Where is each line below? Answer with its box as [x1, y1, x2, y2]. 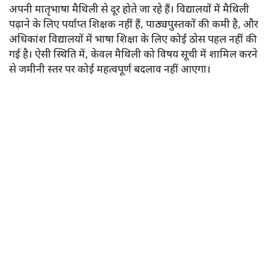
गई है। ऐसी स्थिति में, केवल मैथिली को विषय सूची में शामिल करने [9, 48, 258, 62]
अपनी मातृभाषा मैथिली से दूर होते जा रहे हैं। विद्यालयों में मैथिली [9, 3, 249, 17]
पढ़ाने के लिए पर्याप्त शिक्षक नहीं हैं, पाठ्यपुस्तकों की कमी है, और [9, 18, 258, 32]
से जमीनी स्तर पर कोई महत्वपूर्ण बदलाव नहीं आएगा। [9, 63, 211, 77]
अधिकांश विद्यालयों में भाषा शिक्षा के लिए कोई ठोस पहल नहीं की [9, 33, 257, 47]
